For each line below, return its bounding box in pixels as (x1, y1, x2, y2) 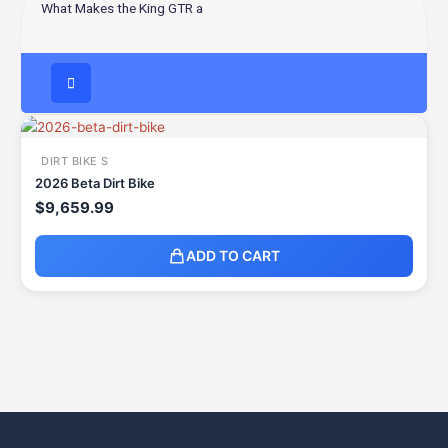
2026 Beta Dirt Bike (35, 175, 155, 192)
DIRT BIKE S (41, 154, 109, 169)
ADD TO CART (186, 247, 280, 265)
